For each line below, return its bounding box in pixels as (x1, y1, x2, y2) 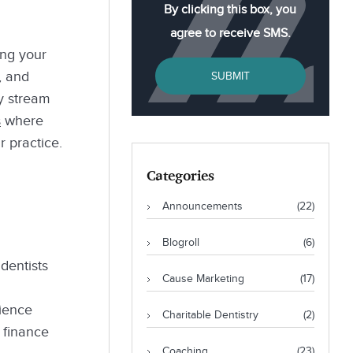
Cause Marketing (162, 273, 244, 285)
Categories (146, 166, 214, 184)
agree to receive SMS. (169, 26, 291, 41)
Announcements (162, 200, 243, 213)
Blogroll (162, 236, 199, 249)
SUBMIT (210, 70, 250, 83)
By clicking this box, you (164, 2, 297, 17)
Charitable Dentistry (162, 309, 258, 321)
